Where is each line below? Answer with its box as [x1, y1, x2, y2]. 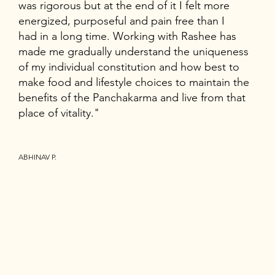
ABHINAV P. [18, 152, 56, 162]
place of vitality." [18, 106, 99, 120]
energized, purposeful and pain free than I [18, 14, 225, 28]
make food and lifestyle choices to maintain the [18, 76, 249, 90]
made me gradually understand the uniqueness [18, 45, 249, 59]
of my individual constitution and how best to [18, 60, 239, 74]
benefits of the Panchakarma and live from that [18, 91, 246, 105]
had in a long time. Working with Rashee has [18, 29, 236, 44]
